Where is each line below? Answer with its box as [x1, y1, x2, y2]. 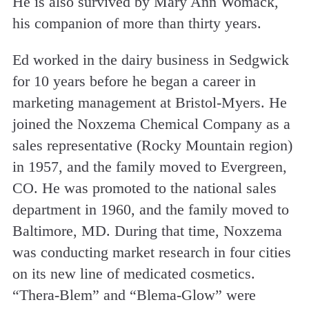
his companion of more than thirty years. [12, 14, 261, 32]
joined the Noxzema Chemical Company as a [12, 114, 290, 132]
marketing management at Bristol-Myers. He [12, 93, 287, 111]
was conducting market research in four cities [12, 243, 291, 261]
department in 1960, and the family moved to [12, 200, 289, 218]
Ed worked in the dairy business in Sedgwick [12, 50, 289, 68]
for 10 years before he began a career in [12, 72, 256, 90]
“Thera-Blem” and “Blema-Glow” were [12, 286, 256, 303]
